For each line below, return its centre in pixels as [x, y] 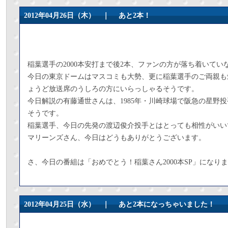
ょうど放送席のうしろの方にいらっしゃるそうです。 [113, 89]
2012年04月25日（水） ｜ [71, 204]
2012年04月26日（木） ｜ [71, 16]
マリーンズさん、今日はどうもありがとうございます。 [117, 138]
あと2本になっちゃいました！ [167, 204]
